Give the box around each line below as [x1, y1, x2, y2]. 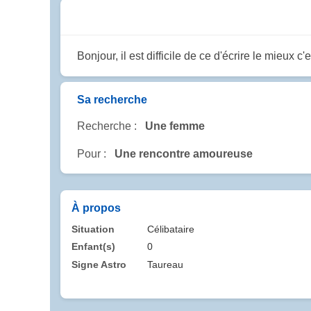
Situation [72, 223, 115, 235]
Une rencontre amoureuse [115, 147, 253, 160]
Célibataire [147, 223, 195, 235]
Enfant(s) [72, 241, 115, 253]
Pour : [77, 147, 106, 160]
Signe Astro [72, 258, 126, 270]
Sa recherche [77, 93, 147, 106]
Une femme [145, 119, 205, 132]
